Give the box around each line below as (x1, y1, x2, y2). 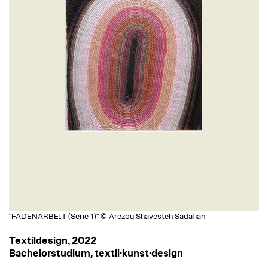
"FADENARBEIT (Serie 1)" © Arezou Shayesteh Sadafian (9, 212, 206, 221)
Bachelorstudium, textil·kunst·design (9, 248, 183, 258)
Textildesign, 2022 (9, 236, 96, 246)
